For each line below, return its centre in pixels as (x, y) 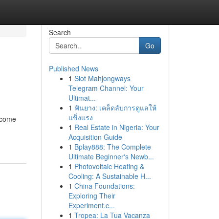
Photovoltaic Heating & (109, 166)
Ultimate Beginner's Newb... (111, 156)
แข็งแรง (80, 117)
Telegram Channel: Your (106, 88)
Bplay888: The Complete (112, 147)
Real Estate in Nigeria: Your (117, 127)
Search (60, 32)
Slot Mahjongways (102, 78)
